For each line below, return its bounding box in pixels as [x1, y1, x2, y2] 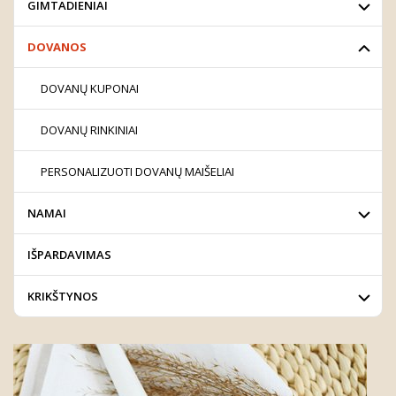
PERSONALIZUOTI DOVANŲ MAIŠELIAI [41, 163, 234, 179]
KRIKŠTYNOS [27, 287, 98, 304]
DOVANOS [27, 38, 87, 55]
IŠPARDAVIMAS [27, 246, 111, 263]
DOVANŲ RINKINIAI [41, 121, 138, 138]
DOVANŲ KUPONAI [41, 80, 139, 96]
